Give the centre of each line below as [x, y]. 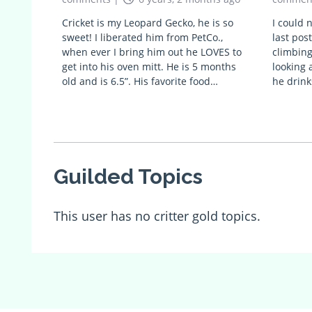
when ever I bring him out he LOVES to [152, 52]
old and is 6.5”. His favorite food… [140, 81]
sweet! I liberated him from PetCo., [142, 38]
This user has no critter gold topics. [157, 216]
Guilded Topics [128, 177]
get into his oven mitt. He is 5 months [149, 67]
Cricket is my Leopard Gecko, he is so [148, 23]
